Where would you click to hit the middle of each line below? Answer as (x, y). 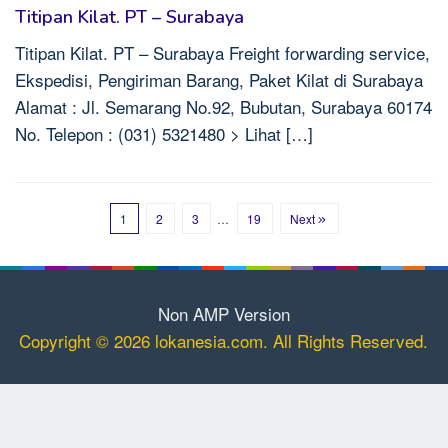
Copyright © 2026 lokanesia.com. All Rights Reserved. (224, 340)
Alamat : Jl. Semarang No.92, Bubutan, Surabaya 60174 (223, 106)
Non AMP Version (224, 313)
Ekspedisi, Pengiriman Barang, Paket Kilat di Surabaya (219, 79)
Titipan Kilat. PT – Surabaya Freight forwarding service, (222, 52)
